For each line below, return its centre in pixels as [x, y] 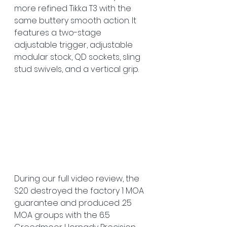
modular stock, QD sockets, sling [78, 57]
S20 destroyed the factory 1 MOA [80, 191]
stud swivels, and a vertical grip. [78, 69]
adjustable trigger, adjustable [74, 45]
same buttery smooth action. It [76, 21]
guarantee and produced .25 [74, 203]
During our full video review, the [78, 179]
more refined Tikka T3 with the [74, 9]
